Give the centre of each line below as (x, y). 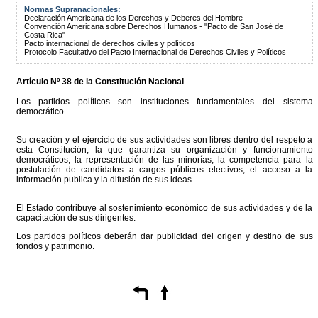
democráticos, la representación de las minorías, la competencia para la (164, 160)
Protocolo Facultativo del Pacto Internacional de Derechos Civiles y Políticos (155, 52)
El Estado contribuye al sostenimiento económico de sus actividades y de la (164, 208)
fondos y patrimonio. (55, 246)
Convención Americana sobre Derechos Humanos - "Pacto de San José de (153, 26)
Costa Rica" (44, 35)
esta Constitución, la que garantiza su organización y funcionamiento (164, 150)
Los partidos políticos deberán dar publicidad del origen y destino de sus (164, 236)
